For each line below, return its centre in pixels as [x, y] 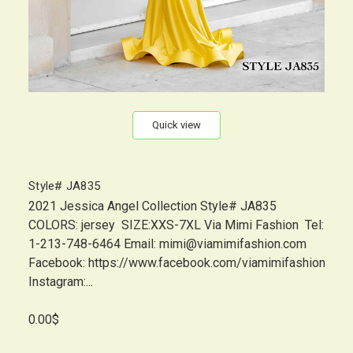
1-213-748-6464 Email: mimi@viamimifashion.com [167, 244]
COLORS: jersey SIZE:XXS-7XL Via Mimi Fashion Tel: [176, 225]
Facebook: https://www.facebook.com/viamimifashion [177, 263]
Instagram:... [61, 282]
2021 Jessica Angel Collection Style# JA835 [157, 206]
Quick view [176, 125]
